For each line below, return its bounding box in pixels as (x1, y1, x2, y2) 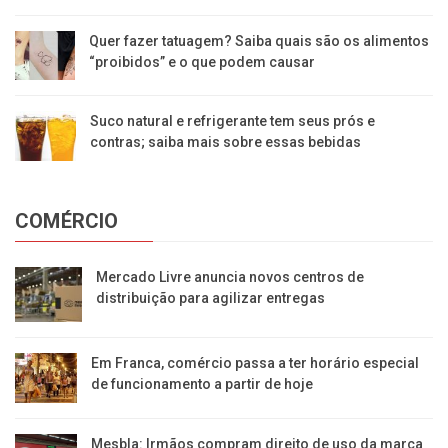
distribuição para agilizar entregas (96, 290, 326, 307)
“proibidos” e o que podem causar (89, 54, 316, 71)
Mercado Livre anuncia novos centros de (96, 269, 365, 286)
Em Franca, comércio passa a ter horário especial (90, 354, 419, 371)
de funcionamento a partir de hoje (90, 375, 313, 392)
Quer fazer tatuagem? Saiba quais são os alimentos (89, 33, 430, 50)
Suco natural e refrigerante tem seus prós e (90, 113, 376, 130)
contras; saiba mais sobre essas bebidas (90, 134, 362, 151)
